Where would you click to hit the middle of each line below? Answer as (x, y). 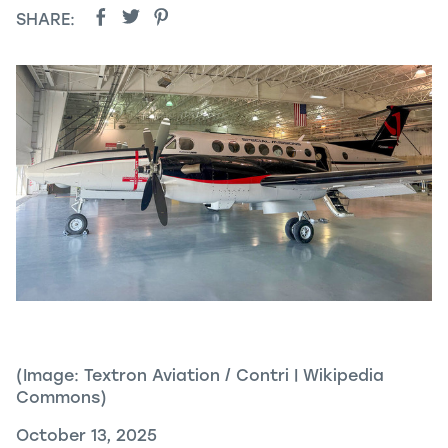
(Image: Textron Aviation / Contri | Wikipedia (200, 375)
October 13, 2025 (86, 435)
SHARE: (45, 20)
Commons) (61, 397)
